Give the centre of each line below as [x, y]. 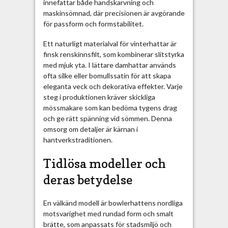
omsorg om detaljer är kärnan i [90, 129]
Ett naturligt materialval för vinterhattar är [110, 43]
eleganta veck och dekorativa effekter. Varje [113, 86]
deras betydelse [88, 180]
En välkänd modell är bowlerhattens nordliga [113, 203]
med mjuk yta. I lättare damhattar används [109, 65]
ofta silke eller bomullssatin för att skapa [107, 75]
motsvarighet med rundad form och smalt [108, 213]
